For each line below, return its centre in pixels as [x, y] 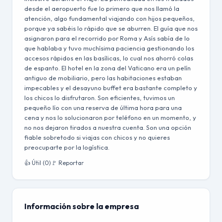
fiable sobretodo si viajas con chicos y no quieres [97, 137]
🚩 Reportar [67, 163]
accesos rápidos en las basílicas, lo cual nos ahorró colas [109, 58]
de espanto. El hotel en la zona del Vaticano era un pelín [108, 68]
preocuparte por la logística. [67, 147]
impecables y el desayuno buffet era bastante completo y [111, 88]
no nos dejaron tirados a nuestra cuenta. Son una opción [108, 127]
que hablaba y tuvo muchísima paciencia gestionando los [109, 48]
